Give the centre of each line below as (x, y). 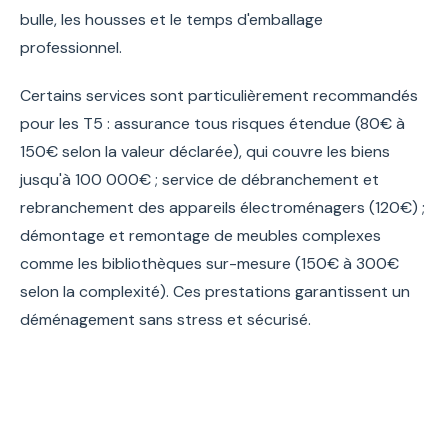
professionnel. (71, 47)
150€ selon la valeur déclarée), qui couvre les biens (205, 151)
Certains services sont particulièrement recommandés (219, 95)
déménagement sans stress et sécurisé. (165, 319)
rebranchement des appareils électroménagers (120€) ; (222, 207)
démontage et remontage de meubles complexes (200, 235)
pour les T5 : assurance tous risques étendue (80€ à (212, 123)
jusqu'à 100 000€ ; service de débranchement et (199, 179)
